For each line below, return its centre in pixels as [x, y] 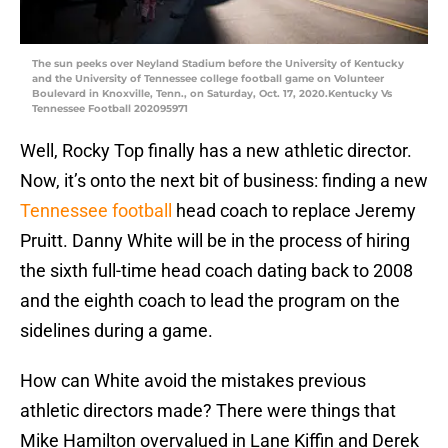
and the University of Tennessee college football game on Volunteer [208, 79]
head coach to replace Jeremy [294, 211]
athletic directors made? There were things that [208, 411]
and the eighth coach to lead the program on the [210, 301]
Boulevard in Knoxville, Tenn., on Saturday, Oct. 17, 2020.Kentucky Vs [212, 94]
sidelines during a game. [116, 331]
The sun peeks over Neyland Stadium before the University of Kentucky [218, 64]
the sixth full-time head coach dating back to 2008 [216, 271]
